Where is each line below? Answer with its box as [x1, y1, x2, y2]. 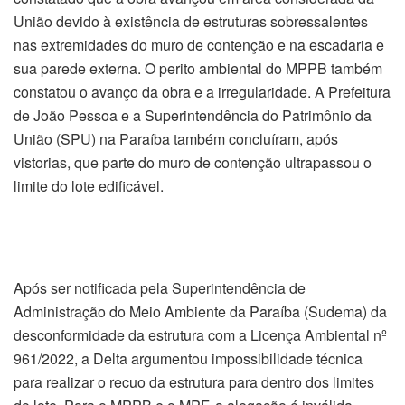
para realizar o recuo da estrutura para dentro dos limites [14, 372, 374, 393]
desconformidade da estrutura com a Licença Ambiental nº [14, 325, 387, 346]
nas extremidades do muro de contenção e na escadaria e [14, 33, 384, 55]
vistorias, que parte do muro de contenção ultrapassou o [14, 151, 372, 173]
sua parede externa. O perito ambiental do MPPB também [14, 57, 382, 79]
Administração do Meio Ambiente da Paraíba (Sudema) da [14, 301, 387, 323]
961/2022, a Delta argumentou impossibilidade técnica [14, 348, 363, 370]
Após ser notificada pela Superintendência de [14, 278, 306, 299]
